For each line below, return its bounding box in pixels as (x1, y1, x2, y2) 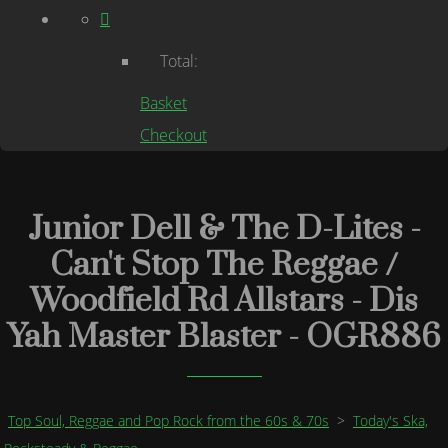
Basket (140, 92, 187, 114)
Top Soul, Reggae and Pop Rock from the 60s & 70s (8, 411, 329, 430)
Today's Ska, (353, 411, 428, 430)
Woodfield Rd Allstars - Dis (30, 281, 418, 322)
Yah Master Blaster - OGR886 (7, 317, 441, 358)
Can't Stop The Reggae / (50, 245, 398, 286)
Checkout (140, 124, 207, 146)
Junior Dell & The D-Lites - (27, 209, 421, 250)
